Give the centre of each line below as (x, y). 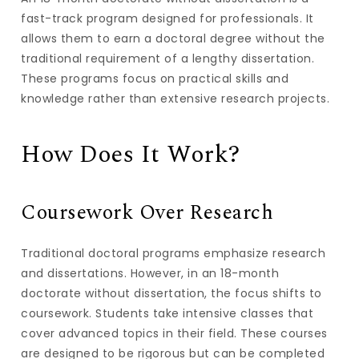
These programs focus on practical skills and (155, 79)
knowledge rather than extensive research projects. (175, 99)
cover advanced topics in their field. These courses (174, 333)
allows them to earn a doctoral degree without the (173, 38)
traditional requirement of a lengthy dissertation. (168, 58)
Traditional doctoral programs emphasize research (173, 253)
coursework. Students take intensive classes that (167, 313)
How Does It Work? (131, 155)
